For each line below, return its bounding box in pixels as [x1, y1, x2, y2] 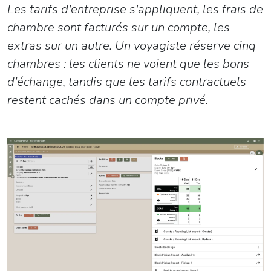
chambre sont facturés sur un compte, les [7, 18, 230, 36]
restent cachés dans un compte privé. [7, 91, 208, 108]
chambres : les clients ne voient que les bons [7, 54, 249, 72]
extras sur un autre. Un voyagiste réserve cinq [7, 36, 256, 54]
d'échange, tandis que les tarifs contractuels [7, 73, 246, 90]
